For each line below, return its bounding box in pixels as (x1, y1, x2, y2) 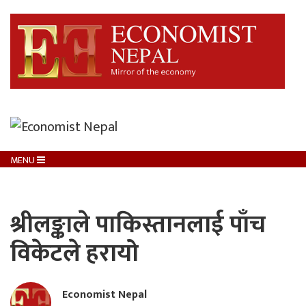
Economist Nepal (62, 286, 147, 305)
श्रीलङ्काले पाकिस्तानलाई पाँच (10, 205, 266, 246)
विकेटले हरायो (10, 234, 139, 275)
